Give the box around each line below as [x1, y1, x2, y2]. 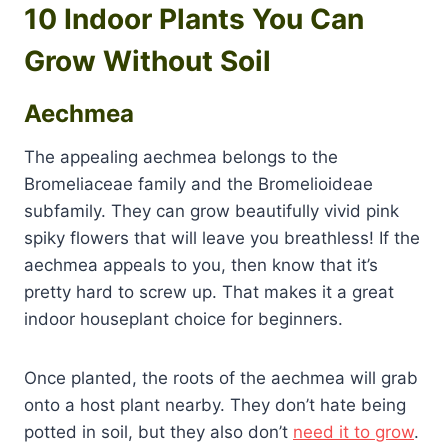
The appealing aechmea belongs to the [24, 147, 338, 168]
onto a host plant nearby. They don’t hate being [24, 395, 406, 416]
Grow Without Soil [24, 44, 271, 79]
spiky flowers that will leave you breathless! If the [24, 228, 420, 249]
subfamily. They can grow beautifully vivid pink [24, 201, 399, 222]
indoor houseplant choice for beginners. [24, 309, 343, 330]
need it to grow [293, 422, 414, 443]
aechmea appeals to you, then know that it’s [24, 255, 378, 276]
